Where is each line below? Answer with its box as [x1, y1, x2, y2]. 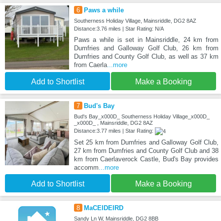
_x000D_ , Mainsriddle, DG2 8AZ [74, 119, 153, 126]
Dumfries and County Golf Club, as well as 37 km [74, 53, 219, 61]
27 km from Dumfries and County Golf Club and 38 [74, 147, 219, 155]
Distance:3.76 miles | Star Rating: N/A [74, 26, 164, 32]
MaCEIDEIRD [83, 204, 123, 212]
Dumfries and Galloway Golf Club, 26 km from [74, 44, 219, 52]
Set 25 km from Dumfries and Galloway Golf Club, [74, 139, 219, 147]
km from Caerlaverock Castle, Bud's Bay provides [74, 155, 219, 163]
